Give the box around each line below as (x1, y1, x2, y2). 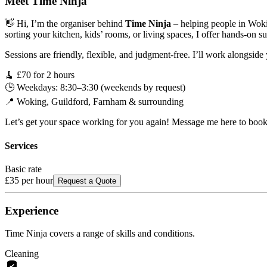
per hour (19, 175, 53, 185)
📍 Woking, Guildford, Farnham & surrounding (5, 97, 184, 107)
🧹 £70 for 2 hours (5, 70, 74, 80)
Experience (5, 204, 58, 217)
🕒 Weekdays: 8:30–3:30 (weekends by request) (5, 82, 185, 93)
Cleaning (5, 249, 39, 259)
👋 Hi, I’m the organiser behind (5, 18, 125, 29)
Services (5, 140, 38, 151)
